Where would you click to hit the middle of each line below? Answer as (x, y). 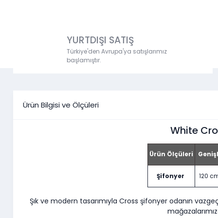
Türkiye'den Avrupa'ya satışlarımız (117, 52)
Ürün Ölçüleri (171, 154)
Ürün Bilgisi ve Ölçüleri (61, 105)
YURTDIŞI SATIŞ (100, 40)
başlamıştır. (84, 60)
